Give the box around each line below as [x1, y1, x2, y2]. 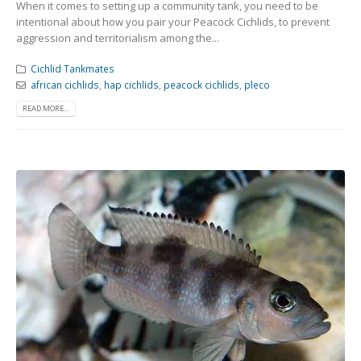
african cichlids [30, 78, 99, 92]
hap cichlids [103, 78, 159, 92]
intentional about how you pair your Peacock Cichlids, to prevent [16, 14, 330, 29]
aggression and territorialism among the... [16, 30, 219, 45]
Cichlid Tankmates [30, 62, 114, 76]
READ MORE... [23, 103, 69, 114]
